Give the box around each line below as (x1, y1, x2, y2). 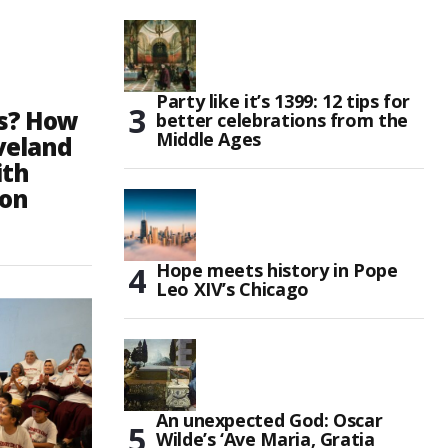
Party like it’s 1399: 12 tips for (156, 89, 411, 113)
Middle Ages (156, 127, 262, 151)
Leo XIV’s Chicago (156, 277, 309, 301)
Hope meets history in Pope (156, 258, 398, 282)
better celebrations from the (156, 108, 408, 132)
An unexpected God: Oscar (156, 408, 383, 432)
